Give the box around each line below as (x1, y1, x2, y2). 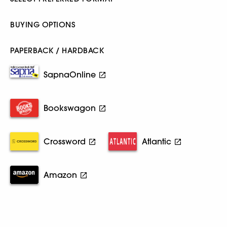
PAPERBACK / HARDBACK (10, 45, 104, 55)
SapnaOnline (44, 69, 96, 80)
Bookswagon (44, 102, 96, 113)
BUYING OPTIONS (10, 19, 75, 29)
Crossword (44, 136, 86, 146)
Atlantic (142, 136, 171, 146)
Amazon (44, 169, 77, 180)
